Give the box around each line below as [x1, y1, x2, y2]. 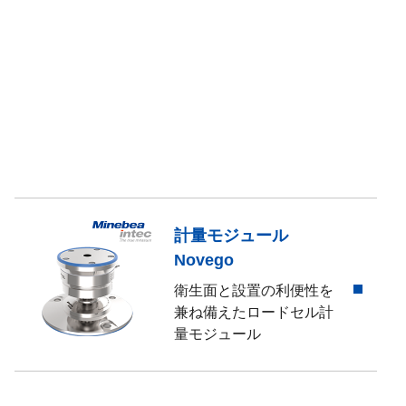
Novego [174, 251, 234, 269]
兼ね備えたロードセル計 [174, 304, 333, 320]
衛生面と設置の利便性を [174, 283, 333, 298]
